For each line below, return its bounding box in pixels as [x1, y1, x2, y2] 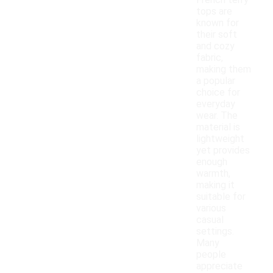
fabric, [196, 52, 223, 64]
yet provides [196, 144, 250, 157]
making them [196, 63, 251, 76]
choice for [196, 87, 240, 99]
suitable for [196, 191, 246, 203]
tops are [196, 5, 232, 18]
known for [196, 17, 239, 29]
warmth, [196, 168, 230, 180]
